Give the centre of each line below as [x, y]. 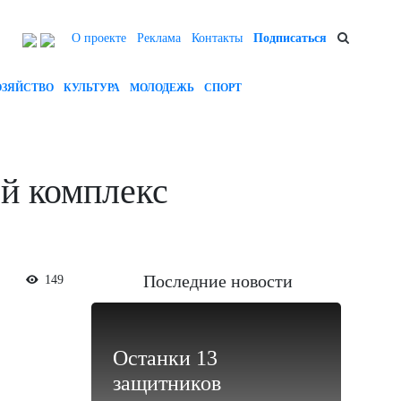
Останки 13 [165, 358]
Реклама [159, 38]
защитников [167, 384]
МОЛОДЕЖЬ [162, 87]
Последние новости [218, 282]
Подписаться [290, 38]
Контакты [218, 38]
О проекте [99, 38]
